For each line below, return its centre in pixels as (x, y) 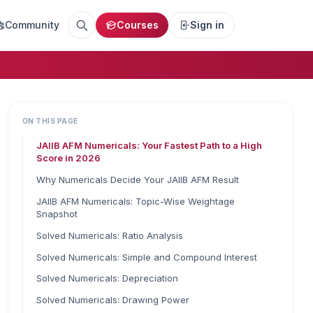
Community (32, 25)
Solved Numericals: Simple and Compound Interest (146, 257)
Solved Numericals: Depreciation (107, 278)
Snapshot (57, 213)
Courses (138, 25)
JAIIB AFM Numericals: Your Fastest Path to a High (149, 146)
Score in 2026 (68, 158)
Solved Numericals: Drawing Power (112, 300)
